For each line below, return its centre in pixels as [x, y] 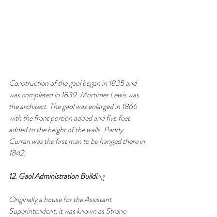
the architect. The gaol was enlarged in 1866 [74, 106]
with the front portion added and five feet [70, 118]
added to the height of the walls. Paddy [67, 129]
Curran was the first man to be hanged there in [77, 141]
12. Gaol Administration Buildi [53, 176]
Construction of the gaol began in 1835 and [73, 83]
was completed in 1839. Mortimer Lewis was [75, 94]
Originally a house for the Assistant [61, 199]
